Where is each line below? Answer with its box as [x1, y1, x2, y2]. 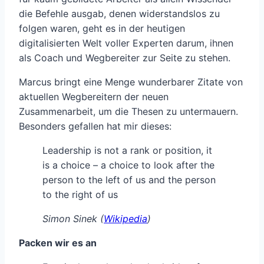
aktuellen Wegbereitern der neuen [19, 91, 169, 103]
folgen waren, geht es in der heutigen [19, 22, 185, 35]
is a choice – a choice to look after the [42, 159, 214, 171]
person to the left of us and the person [42, 174, 216, 186]
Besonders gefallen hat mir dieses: [19, 120, 171, 133]
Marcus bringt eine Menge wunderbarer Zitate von [19, 76, 243, 88]
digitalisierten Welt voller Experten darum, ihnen [19, 37, 233, 49]
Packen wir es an [19, 237, 97, 249]
